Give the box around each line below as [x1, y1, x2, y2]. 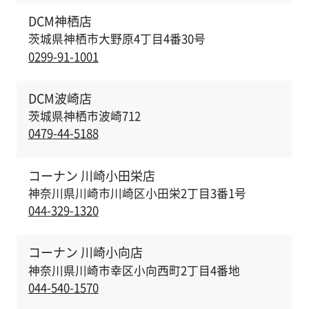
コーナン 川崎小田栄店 [28, 166, 155, 185]
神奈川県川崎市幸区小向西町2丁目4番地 [28, 262, 240, 279]
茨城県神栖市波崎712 [28, 108, 141, 125]
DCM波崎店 [28, 88, 92, 108]
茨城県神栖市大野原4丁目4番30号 [28, 30, 206, 48]
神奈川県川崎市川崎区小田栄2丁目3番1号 [28, 185, 246, 202]
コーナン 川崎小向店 [28, 243, 143, 262]
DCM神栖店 [28, 11, 92, 30]
